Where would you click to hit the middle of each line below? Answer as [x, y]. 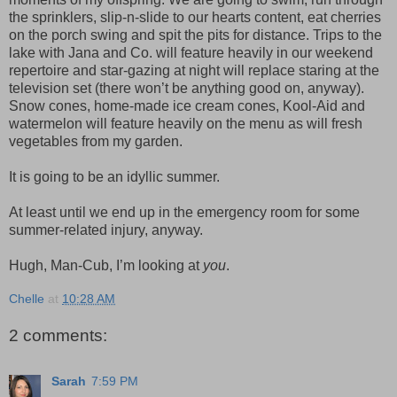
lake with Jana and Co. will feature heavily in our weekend [191, 53]
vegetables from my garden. [96, 142]
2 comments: [58, 335]
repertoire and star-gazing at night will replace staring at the [194, 71]
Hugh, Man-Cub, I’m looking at [106, 266]
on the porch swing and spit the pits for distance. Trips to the [195, 35]
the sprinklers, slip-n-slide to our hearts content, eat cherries [195, 18]
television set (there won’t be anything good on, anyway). [187, 89]
